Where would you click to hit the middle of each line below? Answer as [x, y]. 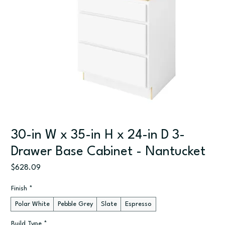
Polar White [33, 204]
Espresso [139, 204]
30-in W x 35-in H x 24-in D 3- [98, 135]
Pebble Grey [76, 204]
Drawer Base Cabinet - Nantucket [108, 151]
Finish [19, 188]
